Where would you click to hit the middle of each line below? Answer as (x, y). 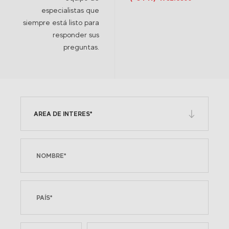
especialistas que (70, 10)
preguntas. (81, 47)
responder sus (76, 35)
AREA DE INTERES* (63, 114)
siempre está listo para (61, 22)
